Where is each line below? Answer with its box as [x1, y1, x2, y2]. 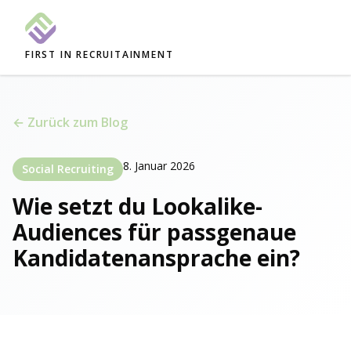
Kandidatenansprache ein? [13, 243, 300, 273]
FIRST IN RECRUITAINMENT [25, 48, 174, 61]
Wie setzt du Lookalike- [13, 191, 262, 221]
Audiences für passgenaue [13, 217, 296, 247]
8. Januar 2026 [123, 158, 195, 173]
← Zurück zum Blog [13, 114, 128, 131]
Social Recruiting [22, 161, 114, 176]
